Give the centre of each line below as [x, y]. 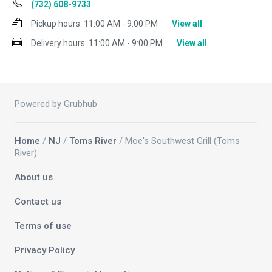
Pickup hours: [56, 24]
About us [34, 178]
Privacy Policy [45, 250]
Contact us [38, 202]
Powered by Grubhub [56, 104]
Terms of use [43, 226]
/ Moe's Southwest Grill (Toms [178, 141]
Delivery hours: [59, 43]
